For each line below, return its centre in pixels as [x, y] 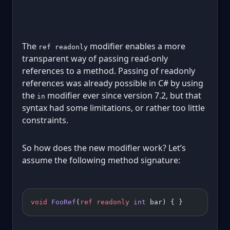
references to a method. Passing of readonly [109, 71]
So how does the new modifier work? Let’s [104, 148]
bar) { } [164, 202]
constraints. [45, 120]
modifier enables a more [137, 46]
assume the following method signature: [101, 160]
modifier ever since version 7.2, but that [123, 95]
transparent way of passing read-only [95, 59]
